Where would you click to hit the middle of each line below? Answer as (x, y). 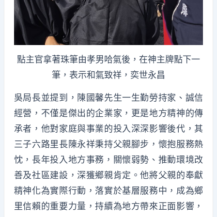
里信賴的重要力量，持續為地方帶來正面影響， (108, 206)
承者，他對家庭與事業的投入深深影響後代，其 (108, 128)
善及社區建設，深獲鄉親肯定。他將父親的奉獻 (108, 175)
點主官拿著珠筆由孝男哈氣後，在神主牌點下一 (108, 60)
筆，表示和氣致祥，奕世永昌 (108, 75)
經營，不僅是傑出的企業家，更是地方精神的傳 (108, 113)
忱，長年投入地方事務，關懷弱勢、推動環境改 (108, 159)
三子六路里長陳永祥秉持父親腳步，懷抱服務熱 (108, 144)
